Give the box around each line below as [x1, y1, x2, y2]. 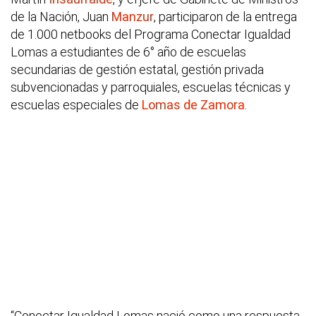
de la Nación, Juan [11, 9, 111, 25]
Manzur [111, 9, 154, 25]
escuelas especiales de [11, 97, 142, 113]
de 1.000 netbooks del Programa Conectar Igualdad [11, 27, 291, 42]
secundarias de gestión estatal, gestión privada [11, 62, 264, 78]
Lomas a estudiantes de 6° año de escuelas [11, 44, 246, 60]
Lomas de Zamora [142, 97, 245, 113]
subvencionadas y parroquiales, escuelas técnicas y [11, 80, 291, 95]
